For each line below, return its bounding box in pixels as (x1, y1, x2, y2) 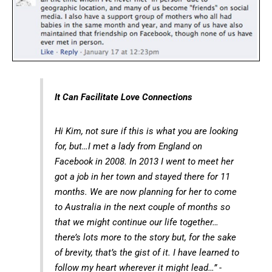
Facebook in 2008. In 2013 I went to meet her (54, 155, 234, 167)
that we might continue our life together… (54, 216, 219, 228)
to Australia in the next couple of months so (54, 201, 230, 212)
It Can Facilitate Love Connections (54, 91, 192, 103)
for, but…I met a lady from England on (54, 140, 202, 152)
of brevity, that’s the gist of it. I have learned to (54, 246, 239, 258)
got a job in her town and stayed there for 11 (54, 171, 230, 182)
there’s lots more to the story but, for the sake (54, 231, 236, 243)
